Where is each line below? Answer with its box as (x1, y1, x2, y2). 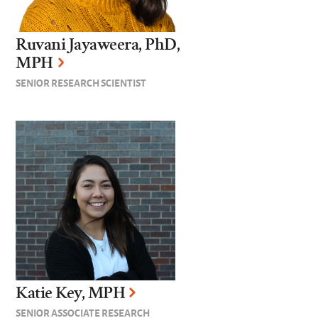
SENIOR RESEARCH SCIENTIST (16, 75, 147, 90)
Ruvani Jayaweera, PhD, (16, 35, 180, 55)
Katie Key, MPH (16, 283, 126, 303)
